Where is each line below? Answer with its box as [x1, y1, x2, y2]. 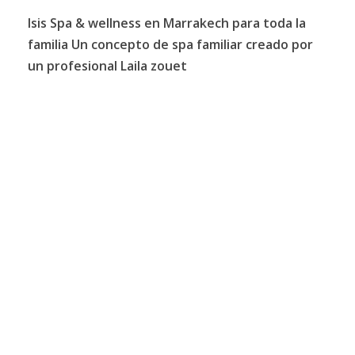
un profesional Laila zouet [28, 56, 187, 74]
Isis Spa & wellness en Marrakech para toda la [28, 13, 306, 32]
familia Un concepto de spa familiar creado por [28, 35, 313, 53]
